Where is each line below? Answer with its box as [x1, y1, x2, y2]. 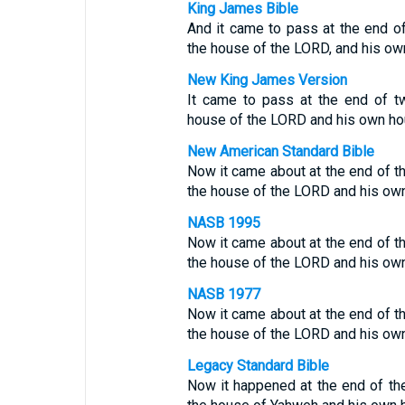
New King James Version [186, 71, 347, 89]
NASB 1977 [186, 286, 260, 303]
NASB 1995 [186, 214, 260, 231]
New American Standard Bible [186, 143, 374, 160]
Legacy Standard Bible [186, 357, 329, 374]
